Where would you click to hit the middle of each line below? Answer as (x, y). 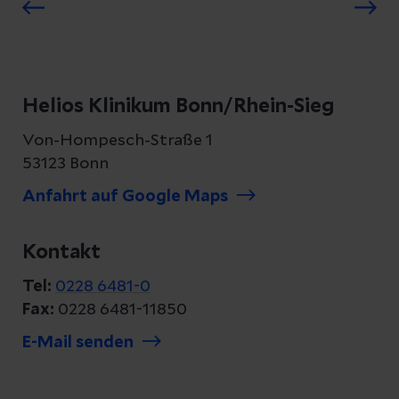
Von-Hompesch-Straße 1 (118, 141)
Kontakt (61, 252)
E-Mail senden (78, 343)
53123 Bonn (65, 164)
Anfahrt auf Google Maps (125, 197)
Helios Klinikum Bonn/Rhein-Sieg (178, 106)
